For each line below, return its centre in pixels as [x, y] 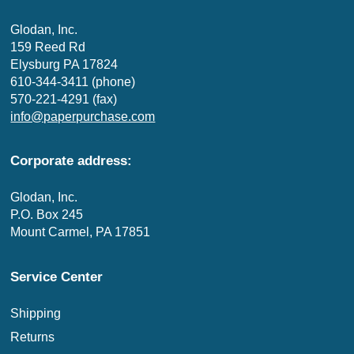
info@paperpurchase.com [83, 116]
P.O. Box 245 [47, 215]
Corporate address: [72, 161]
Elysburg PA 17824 [64, 64]
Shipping [36, 313]
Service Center [57, 276]
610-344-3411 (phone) [73, 81]
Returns [33, 337]
